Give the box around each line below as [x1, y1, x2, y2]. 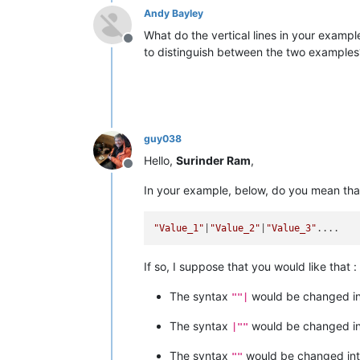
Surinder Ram [176, 153, 251, 167]
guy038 [144, 132, 182, 145]
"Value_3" [266, 223, 317, 234]
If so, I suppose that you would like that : [144, 260, 357, 274]
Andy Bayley [144, 6, 203, 19]
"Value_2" [210, 223, 261, 234]
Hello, [144, 153, 176, 167]
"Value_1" [153, 223, 205, 234]
